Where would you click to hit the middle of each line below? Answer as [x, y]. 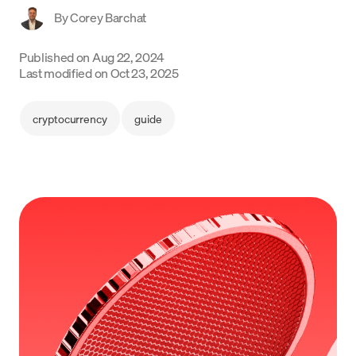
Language [41, 25]
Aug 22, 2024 [128, 57]
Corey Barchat [108, 17]
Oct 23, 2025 [144, 73]
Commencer [178, 62]
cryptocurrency [70, 118]
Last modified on [64, 73]
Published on [55, 57]
